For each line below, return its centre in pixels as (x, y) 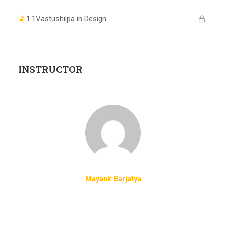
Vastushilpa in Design (71, 18)
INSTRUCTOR (50, 69)
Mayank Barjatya (113, 178)
